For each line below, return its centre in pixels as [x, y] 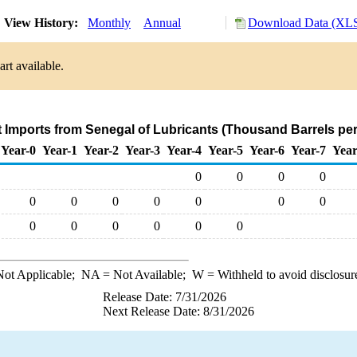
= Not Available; [145, 275]
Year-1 [60, 150]
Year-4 [184, 150]
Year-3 [143, 150]
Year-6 [267, 150]
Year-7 [308, 150]
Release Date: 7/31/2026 [165, 297]
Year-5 [226, 150]
